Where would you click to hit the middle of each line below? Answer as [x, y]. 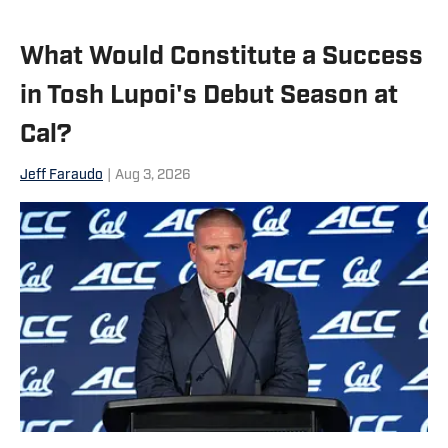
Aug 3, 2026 [153, 176]
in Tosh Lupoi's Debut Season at [209, 97]
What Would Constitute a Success [221, 58]
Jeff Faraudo [61, 176]
